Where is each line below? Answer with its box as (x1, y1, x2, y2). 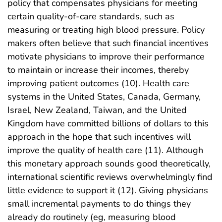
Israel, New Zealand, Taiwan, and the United (7, 104, 187, 116)
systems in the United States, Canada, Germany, (7, 91, 201, 103)
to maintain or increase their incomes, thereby (7, 64, 189, 76)
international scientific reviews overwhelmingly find (7, 171, 213, 183)
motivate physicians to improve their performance (7, 51, 205, 63)
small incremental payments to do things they (7, 198, 191, 210)
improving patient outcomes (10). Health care (7, 77, 189, 90)
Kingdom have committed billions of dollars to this (7, 117, 209, 130)
